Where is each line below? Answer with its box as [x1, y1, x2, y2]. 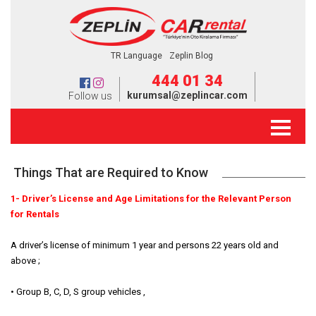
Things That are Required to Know [13, 165, 208, 180]
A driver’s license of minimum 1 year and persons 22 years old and [11, 240, 279, 250]
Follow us [68, 90, 112, 102]
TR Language [110, 51, 162, 61]
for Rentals [11, 209, 59, 219]
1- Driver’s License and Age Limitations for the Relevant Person [11, 193, 291, 204]
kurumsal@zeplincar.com [126, 90, 248, 101]
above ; [11, 255, 40, 266]
